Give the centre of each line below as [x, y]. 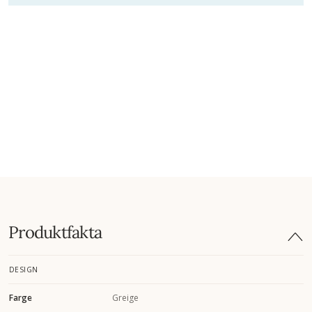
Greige [125, 297]
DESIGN [24, 269]
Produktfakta [55, 232]
